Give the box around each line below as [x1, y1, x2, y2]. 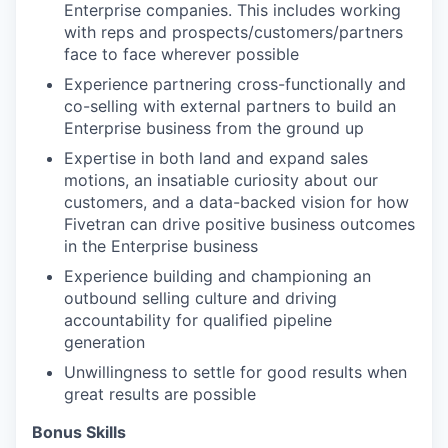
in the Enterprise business [64, 236, 258, 256]
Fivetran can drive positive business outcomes [64, 214, 415, 234]
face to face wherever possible [64, 44, 299, 64]
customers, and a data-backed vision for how [64, 192, 409, 212]
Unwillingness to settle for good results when [64, 362, 407, 382]
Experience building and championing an [64, 266, 371, 286]
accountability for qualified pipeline [64, 310, 332, 330]
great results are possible [64, 384, 256, 404]
